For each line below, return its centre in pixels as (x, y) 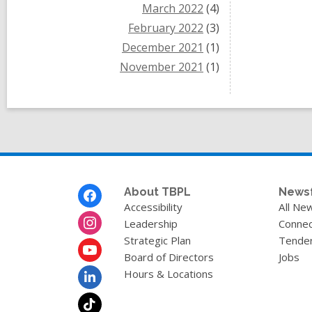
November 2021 (162, 67)
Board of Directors (169, 257)
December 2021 (163, 47)
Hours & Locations (168, 274)
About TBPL (157, 192)
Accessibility (153, 207)
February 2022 (166, 28)
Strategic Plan (157, 240)
